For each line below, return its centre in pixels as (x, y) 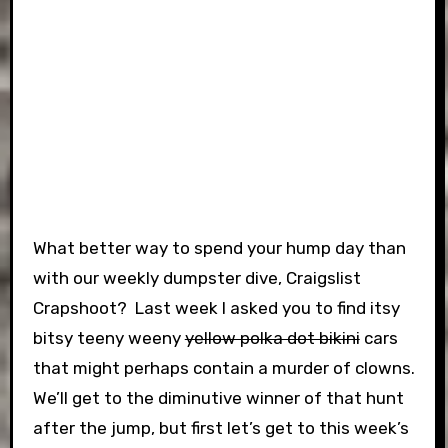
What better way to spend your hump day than (219, 248)
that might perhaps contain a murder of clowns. (223, 368)
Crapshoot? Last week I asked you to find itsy (216, 308)
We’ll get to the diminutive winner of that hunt (218, 398)
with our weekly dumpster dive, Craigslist (196, 278)
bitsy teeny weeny (108, 338)
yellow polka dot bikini (272, 338)
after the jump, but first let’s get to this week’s (220, 428)
